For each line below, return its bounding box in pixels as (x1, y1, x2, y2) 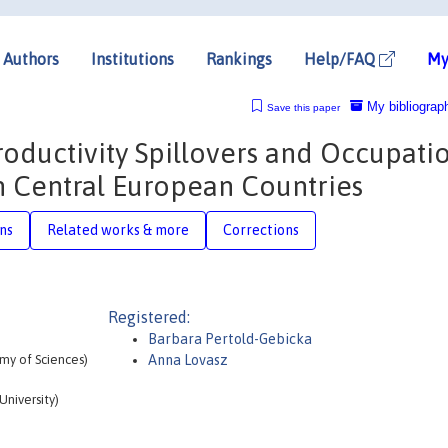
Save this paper (266, 101, 340, 113)
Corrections (223, 221, 299, 238)
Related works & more (47, 221, 189, 238)
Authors (3, 49, 59, 68)
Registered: (108, 308, 190, 326)
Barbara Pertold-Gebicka (148, 331, 312, 347)
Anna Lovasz (148, 352, 228, 368)
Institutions (91, 49, 174, 68)
